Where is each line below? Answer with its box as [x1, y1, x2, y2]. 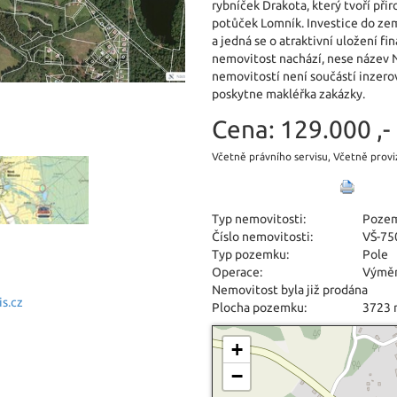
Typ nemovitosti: [212, 212, 306, 226]
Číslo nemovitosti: [212, 230, 313, 244]
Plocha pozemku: [212, 300, 307, 315]
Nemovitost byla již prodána [212, 283, 368, 297]
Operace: [212, 265, 262, 279]
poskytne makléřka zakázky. [212, 87, 365, 101]
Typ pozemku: [212, 247, 289, 261]
